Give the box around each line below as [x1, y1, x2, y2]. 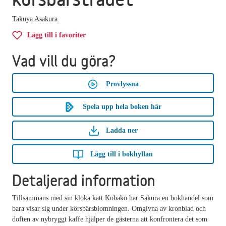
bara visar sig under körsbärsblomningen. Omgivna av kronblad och [12, 204, 206, 212]
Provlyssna [105, 80, 139, 88]
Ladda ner [105, 126, 138, 134]
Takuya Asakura [12, 15, 58, 23]
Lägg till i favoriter [27, 31, 86, 39]
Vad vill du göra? [12, 49, 116, 72]
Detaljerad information [12, 169, 155, 191]
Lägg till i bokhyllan [90, 150, 153, 158]
